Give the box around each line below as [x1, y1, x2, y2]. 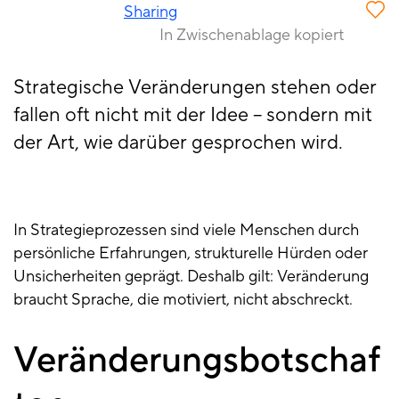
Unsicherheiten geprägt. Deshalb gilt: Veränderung [13, 266, 369, 288]
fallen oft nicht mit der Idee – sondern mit [13, 102, 372, 128]
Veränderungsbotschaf [13, 338, 380, 384]
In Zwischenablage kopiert [159, 25, 344, 46]
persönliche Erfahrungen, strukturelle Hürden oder [13, 243, 368, 265]
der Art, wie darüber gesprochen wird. [13, 130, 343, 156]
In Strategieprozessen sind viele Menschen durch [13, 220, 359, 241]
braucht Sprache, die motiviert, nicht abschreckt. [13, 289, 353, 311]
